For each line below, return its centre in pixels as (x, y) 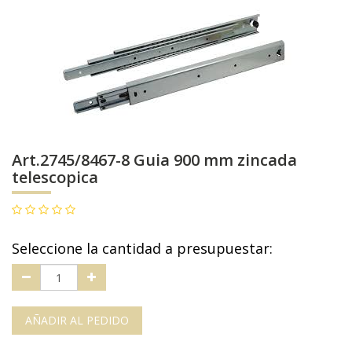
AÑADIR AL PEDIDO (77, 320)
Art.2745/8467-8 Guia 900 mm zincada (154, 160)
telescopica (55, 177)
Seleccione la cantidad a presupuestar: (142, 248)
